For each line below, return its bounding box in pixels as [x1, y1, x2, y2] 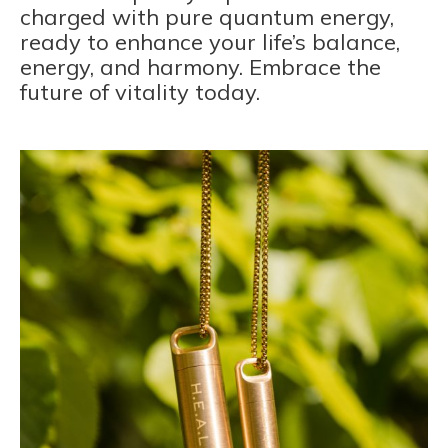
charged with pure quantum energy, [20, 3, 394, 32]
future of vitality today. [20, 78, 260, 107]
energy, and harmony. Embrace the [20, 53, 381, 82]
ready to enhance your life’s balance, [20, 28, 400, 57]
